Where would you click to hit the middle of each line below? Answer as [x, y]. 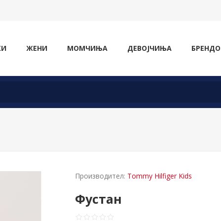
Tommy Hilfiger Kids [160, 176]
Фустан [99, 199]
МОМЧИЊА [87, 48]
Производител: [100, 176]
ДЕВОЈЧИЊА [149, 48]
